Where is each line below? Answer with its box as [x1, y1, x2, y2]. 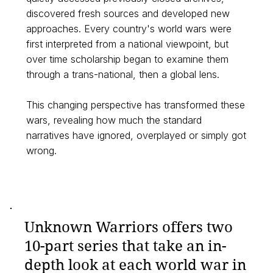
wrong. [26, 144, 57, 157]
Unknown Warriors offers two [24, 218, 233, 236]
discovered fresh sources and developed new [26, 7, 230, 20]
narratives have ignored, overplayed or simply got [26, 129, 246, 142]
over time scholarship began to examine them [26, 53, 229, 66]
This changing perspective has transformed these [26, 99, 245, 112]
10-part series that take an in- [24, 237, 227, 255]
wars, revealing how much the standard [26, 114, 202, 127]
